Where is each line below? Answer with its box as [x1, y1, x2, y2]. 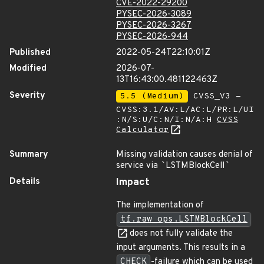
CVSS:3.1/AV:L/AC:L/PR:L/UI [116, 105, 254, 115]
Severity [9, 90, 45, 101]
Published [9, 47, 51, 58]
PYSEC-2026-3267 [116, 20, 192, 31]
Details [9, 176, 40, 187]
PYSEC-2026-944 [116, 31, 188, 42]
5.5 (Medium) [120, 91, 184, 101]
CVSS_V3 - [188, 91, 241, 101]
